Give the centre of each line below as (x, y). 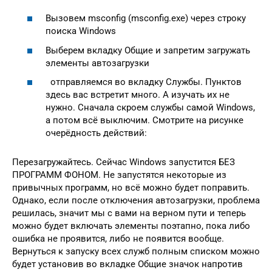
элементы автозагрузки (97, 63)
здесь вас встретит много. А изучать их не (138, 95)
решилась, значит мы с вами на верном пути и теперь (129, 213)
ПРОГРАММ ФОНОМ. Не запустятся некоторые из (119, 175)
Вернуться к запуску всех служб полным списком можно (136, 252)
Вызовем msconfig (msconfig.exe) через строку (146, 19)
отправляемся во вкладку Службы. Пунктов (144, 82)
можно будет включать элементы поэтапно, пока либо (131, 226)
